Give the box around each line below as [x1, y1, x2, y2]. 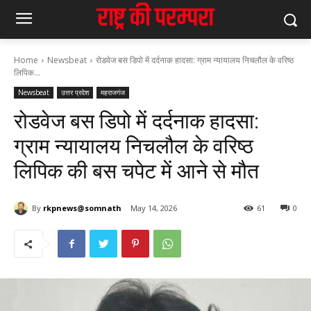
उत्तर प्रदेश [61, 87, 89, 97]
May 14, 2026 [131, 203, 177, 214]
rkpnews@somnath [43, 202, 121, 213]
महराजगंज [101, 87, 125, 97]
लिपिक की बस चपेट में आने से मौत [14, 159, 259, 183]
